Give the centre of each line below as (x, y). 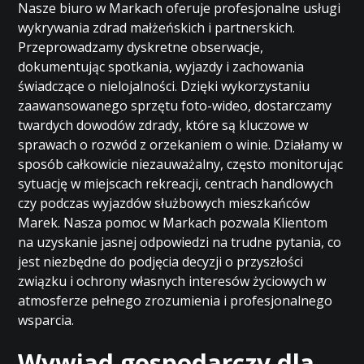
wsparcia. (46, 320)
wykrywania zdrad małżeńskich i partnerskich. (157, 28)
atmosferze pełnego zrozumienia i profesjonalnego (175, 301)
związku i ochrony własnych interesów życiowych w (172, 281)
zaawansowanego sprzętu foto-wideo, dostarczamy (175, 106)
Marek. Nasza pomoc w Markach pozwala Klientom (173, 223)
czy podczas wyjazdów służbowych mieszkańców (164, 203)
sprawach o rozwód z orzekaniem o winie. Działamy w (180, 145)
